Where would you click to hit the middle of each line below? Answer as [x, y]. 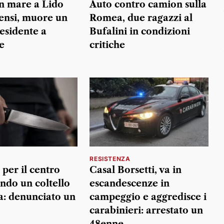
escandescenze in [130, 183]
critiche [107, 45]
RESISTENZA [110, 158]
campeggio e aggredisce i [148, 197]
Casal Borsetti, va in [136, 170]
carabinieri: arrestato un [146, 210]
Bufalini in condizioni [140, 32]
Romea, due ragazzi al [141, 18]
